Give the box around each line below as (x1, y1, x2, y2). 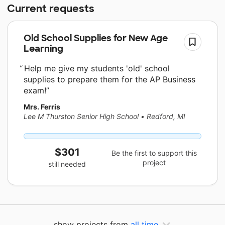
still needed (48, 159, 86, 168)
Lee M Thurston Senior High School (24, 111, 139, 121)
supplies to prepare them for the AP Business (24, 74, 195, 84)
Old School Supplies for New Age (24, 32, 168, 44)
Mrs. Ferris (24, 102, 60, 111)
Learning (24, 43, 63, 55)
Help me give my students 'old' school (22, 63, 170, 73)
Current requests (7, 2, 94, 15)
